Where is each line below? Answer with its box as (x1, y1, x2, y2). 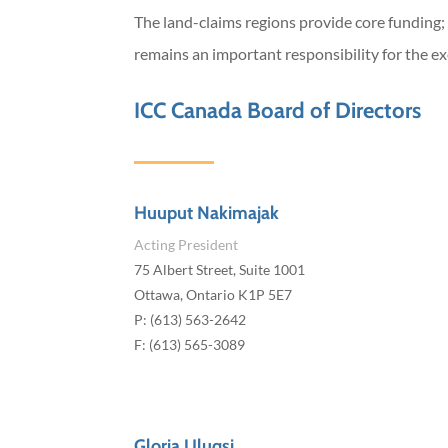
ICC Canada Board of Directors (134, 96, 422, 124)
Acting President (134, 236, 239, 254)
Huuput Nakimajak (134, 202, 280, 225)
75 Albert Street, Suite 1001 (134, 261, 306, 279)
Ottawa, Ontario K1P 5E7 (134, 286, 293, 304)
